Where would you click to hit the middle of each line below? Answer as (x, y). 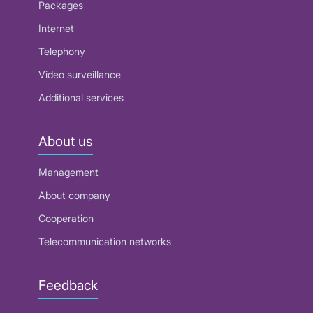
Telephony (62, 51)
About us (66, 141)
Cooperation (66, 219)
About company (74, 196)
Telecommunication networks (105, 242)
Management (68, 173)
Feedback (68, 285)
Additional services (81, 97)
